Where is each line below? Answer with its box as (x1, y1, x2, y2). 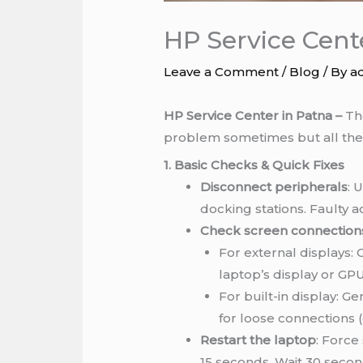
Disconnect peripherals (200, 179, 348, 195)
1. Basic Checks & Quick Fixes (164, 157, 345, 173)
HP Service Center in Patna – (164, 107, 343, 123)
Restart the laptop (200, 332, 317, 348)
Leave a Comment (164, 63, 280, 79)
